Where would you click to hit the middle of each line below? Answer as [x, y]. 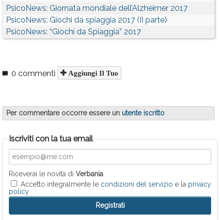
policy [19, 192]
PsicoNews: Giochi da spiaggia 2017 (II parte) [86, 20]
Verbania [89, 174]
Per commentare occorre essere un [64, 113]
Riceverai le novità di [42, 174]
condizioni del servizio [137, 184]
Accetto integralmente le [61, 184]
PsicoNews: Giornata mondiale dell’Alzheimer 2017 [97, 8]
